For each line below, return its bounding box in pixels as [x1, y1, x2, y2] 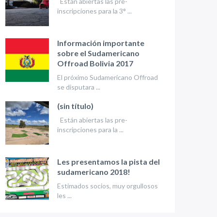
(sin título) [57, 101, 93, 111]
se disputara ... [57, 82, 100, 91]
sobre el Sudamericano [57, 48, 139, 58]
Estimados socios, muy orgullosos [57, 181, 158, 190]
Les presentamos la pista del [57, 157, 160, 167]
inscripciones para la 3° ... [57, 7, 132, 15]
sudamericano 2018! [57, 167, 130, 177]
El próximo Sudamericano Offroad [57, 73, 158, 81]
